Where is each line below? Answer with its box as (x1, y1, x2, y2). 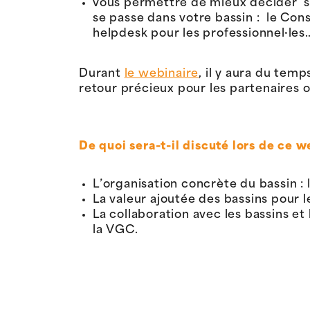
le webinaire (124, 68, 199, 80)
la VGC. (93, 224, 138, 236)
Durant (79, 68, 125, 80)
